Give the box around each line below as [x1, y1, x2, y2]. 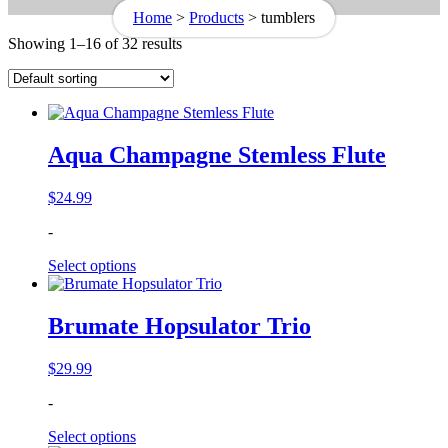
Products [189, 9, 244, 26]
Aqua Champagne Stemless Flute [48, 141, 386, 168]
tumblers [261, 9, 315, 26]
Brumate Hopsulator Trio [48, 312, 311, 339]
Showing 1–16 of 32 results [8, 35, 182, 52]
